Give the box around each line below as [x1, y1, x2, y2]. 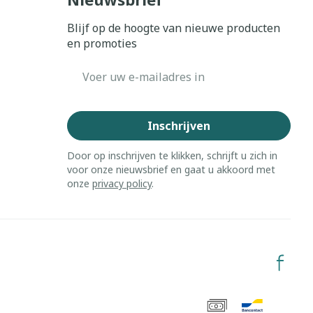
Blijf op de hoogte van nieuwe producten [66, 20, 280, 36]
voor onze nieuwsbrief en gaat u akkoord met [66, 163, 275, 176]
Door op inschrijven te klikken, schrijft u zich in [66, 149, 277, 162]
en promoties [66, 36, 137, 51]
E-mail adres [66, 61, 136, 76]
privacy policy [92, 177, 152, 190]
